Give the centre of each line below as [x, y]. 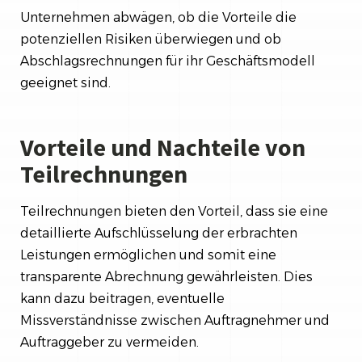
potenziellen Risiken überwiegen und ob [151, 39]
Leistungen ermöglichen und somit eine [148, 255]
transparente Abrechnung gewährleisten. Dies [166, 277]
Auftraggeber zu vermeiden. [109, 342]
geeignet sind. [65, 83]
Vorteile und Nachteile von [163, 147]
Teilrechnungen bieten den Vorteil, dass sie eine [174, 211]
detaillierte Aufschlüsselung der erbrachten [159, 233]
